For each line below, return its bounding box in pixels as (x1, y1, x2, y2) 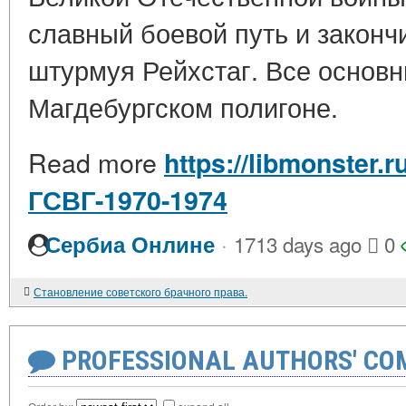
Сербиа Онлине (45, 228, 215, 260)
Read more (28, 143, 164, 180)
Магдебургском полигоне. (28, 88, 338, 125)
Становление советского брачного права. (34, 284, 247, 299)
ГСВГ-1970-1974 (28, 181, 227, 218)
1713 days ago (234, 229, 362, 258)
